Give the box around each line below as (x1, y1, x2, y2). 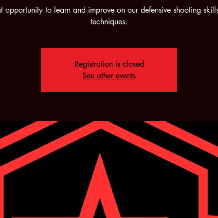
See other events (82, 71, 136, 81)
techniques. (91, 17, 127, 27)
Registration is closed (74, 59, 144, 69)
